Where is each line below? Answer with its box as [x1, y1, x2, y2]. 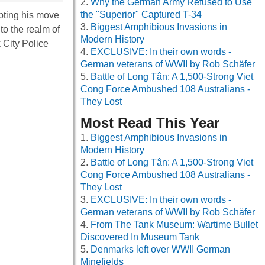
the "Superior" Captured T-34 [80, 9, 202, 20]
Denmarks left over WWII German [91, 244, 230, 255]
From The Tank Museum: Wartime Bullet [91, 219, 258, 230]
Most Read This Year [80, 115, 219, 131]
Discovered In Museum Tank [80, 232, 199, 243]
